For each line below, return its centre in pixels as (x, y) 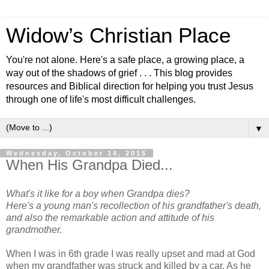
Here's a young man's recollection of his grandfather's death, (134, 205)
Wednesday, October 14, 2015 (77, 153)
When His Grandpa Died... (89, 165)
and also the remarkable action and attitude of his (110, 217)
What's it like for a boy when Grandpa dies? (98, 193)
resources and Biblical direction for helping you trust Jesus (130, 86)
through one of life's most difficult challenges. (101, 99)
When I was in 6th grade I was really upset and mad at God (131, 253)
